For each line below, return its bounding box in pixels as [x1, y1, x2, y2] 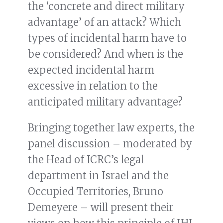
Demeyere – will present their [28, 201, 174, 214]
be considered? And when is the [28, 48, 183, 61]
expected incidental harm [28, 64, 154, 77]
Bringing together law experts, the [28, 121, 195, 134]
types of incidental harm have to [28, 32, 187, 45]
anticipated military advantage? [28, 96, 183, 109]
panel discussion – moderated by [28, 137, 192, 150]
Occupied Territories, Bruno [28, 185, 163, 198]
